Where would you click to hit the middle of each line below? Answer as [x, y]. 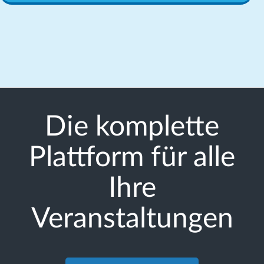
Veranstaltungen [132, 219]
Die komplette [132, 127]
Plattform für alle [132, 158]
